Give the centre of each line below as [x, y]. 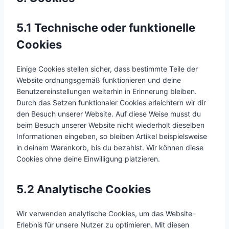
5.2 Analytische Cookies [84, 189]
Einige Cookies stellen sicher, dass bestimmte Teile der [107, 69]
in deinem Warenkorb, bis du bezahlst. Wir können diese [110, 147]
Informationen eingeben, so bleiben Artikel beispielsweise [112, 136]
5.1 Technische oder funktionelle [106, 28]
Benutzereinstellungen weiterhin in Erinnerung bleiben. [107, 91]
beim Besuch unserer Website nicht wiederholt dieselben [110, 125]
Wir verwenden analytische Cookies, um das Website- [106, 213]
